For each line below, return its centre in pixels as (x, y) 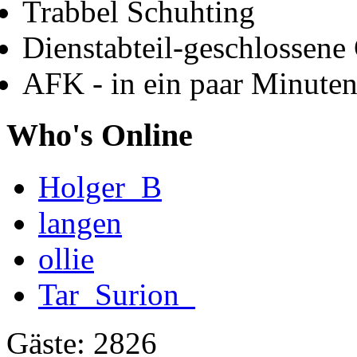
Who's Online (100, 135)
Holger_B (100, 186)
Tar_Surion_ (117, 294)
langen (80, 222)
